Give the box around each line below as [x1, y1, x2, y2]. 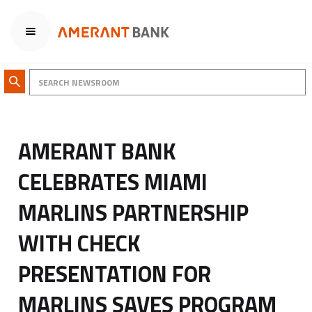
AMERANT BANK [18, 134, 177, 169]
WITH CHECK [18, 226, 141, 260]
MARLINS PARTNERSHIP [18, 196, 249, 230]
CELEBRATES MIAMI [18, 165, 208, 199]
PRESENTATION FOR [18, 257, 212, 291]
